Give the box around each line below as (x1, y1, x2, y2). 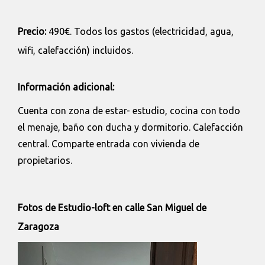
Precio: (18, 25, 46, 37)
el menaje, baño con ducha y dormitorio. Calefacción (18, 121, 243, 132)
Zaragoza (18, 221, 59, 232)
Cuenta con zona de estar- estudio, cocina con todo (18, 105, 240, 116)
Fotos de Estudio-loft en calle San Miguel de (18, 202, 206, 213)
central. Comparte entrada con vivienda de (18, 138, 202, 149)
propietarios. (18, 154, 72, 166)
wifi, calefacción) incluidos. (18, 44, 133, 56)
